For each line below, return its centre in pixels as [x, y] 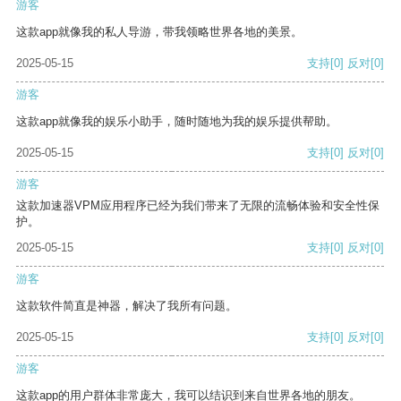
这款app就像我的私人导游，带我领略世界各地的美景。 [159, 32]
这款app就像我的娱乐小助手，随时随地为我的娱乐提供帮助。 [177, 122]
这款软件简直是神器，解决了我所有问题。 [127, 306]
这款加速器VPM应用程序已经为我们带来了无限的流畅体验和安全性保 [198, 206]
